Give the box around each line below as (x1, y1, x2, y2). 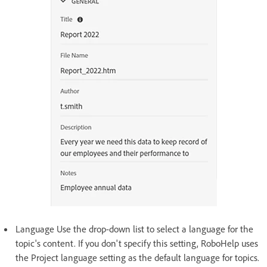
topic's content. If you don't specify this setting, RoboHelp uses (15, 237, 258, 249)
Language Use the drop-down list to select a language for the (15, 222, 253, 235)
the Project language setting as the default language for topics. (15, 251, 259, 263)
